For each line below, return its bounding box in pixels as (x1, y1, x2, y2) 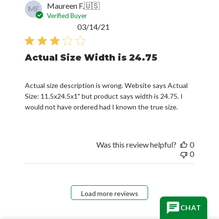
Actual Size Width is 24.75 (25, 52, 158, 63)
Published (109, 21, 142, 31)
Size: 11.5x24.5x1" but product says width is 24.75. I (25, 91, 183, 100)
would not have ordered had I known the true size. (25, 102, 178, 111)
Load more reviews (81, 189, 138, 198)
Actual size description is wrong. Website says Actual (25, 81, 188, 89)
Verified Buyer (47, 11, 88, 20)
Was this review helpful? (96, 139, 176, 149)
